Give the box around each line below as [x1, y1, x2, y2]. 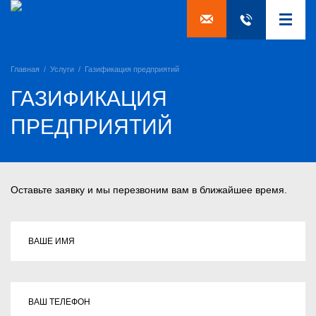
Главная [11, 65, 39, 73]
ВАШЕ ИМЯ [28, 236, 75, 246]
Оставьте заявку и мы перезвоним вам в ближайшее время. [11, 184, 287, 195]
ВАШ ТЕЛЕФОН [28, 297, 90, 307]
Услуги [50, 65, 74, 73]
